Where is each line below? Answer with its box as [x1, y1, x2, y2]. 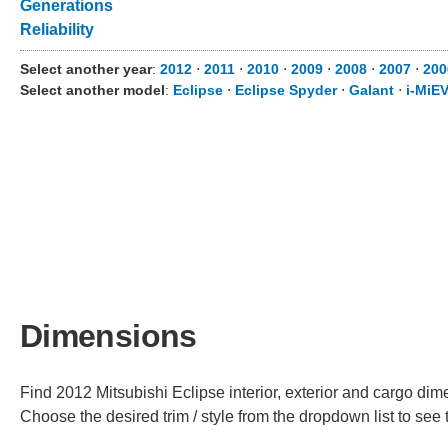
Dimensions [20, 317, 197, 354]
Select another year [20, 61, 152, 77]
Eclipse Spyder [235, 82, 337, 98]
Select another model [20, 82, 165, 98]
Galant [349, 82, 394, 98]
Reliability [20, 21, 94, 38]
